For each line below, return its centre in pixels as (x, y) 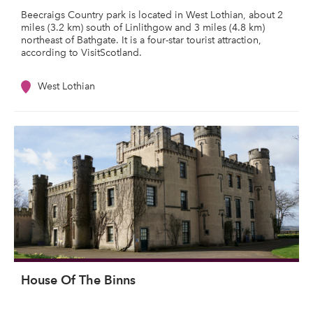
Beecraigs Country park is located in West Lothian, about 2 (152, 15)
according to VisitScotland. (83, 53)
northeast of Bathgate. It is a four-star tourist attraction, (141, 40)
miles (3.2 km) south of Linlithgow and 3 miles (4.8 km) (143, 28)
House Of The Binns (78, 280)
